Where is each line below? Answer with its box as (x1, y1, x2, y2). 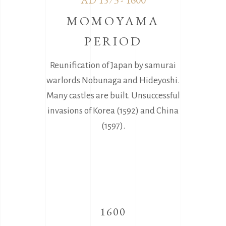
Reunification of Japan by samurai (50, 60, 176, 70)
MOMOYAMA (67, 12, 159, 29)
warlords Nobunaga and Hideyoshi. (46, 75, 180, 85)
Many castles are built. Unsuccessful (46, 90, 180, 100)
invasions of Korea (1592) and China (47, 105, 179, 116)
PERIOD (84, 32, 142, 49)
